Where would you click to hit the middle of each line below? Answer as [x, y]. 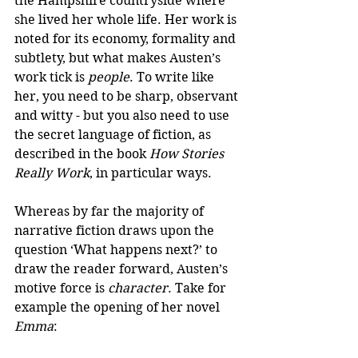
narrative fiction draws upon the [116, 231]
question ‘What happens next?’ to [117, 250]
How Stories [188, 154]
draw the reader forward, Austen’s [123, 269]
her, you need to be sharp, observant [128, 97]
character [138, 288]
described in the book [82, 154]
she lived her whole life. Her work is [127, 20]
